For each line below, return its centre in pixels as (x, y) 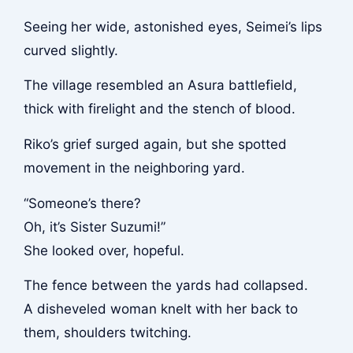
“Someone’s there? (82, 203)
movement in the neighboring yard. (134, 167)
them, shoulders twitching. (107, 333)
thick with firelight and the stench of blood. (159, 109)
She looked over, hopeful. (104, 250)
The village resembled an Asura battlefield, (160, 85)
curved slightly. (71, 50)
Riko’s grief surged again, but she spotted (155, 144)
